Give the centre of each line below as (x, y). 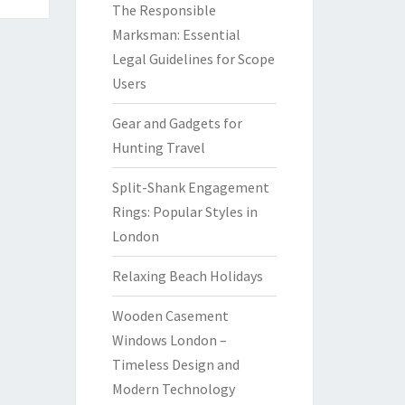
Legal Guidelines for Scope (193, 59)
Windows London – (169, 340)
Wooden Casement (170, 316)
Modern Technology (173, 389)
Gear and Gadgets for (177, 123)
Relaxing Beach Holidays (187, 276)
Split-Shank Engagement (190, 187)
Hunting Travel (158, 147)
